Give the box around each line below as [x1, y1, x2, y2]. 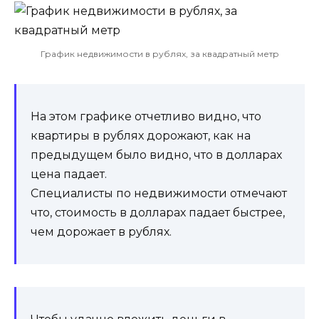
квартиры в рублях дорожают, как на [31, 128, 251, 142]
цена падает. [31, 167, 107, 181]
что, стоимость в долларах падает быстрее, [31, 205, 285, 219]
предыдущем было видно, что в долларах [31, 147, 282, 162]
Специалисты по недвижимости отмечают [31, 186, 287, 200]
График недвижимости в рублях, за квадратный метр [40, 48, 279, 59]
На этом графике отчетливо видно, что [31, 109, 261, 123]
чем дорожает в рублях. [31, 224, 172, 239]
